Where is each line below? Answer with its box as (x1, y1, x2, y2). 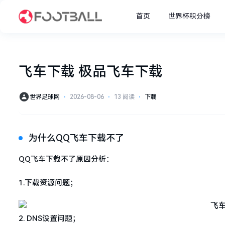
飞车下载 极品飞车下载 (19, 63, 163, 80)
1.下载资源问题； (19, 178, 77, 187)
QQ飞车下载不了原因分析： (19, 154, 114, 164)
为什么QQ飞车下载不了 (29, 132, 124, 143)
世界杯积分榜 (168, 12, 211, 21)
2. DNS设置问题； (19, 213, 80, 223)
